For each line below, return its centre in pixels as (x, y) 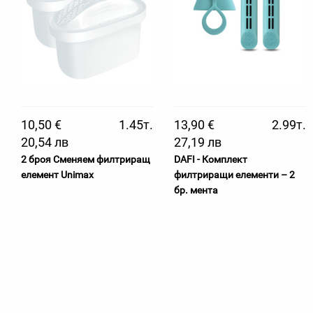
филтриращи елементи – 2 (234, 175)
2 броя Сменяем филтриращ (86, 159)
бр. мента (196, 190)
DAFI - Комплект (211, 159)
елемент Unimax (57, 175)
